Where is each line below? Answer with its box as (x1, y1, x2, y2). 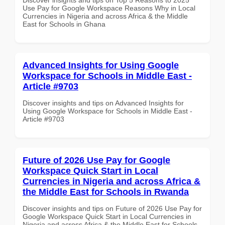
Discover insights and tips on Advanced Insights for (23, 98, 184, 107)
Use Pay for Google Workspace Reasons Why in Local (23, 4, 195, 12)
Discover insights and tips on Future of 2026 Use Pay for (23, 204, 202, 212)
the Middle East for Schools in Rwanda (23, 186, 189, 197)
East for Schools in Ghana (23, 20, 105, 28)
